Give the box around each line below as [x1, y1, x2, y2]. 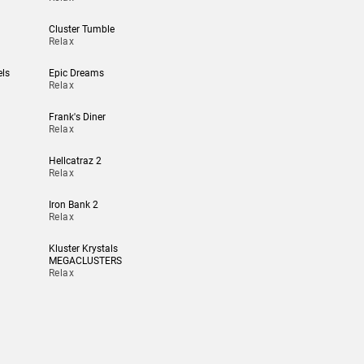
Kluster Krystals [48, 243, 118, 254]
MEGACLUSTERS [48, 255, 122, 266]
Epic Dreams [48, 67, 104, 79]
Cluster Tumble [48, 24, 115, 35]
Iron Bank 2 [48, 199, 98, 210]
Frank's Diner [48, 111, 106, 123]
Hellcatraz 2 [48, 155, 102, 167]
